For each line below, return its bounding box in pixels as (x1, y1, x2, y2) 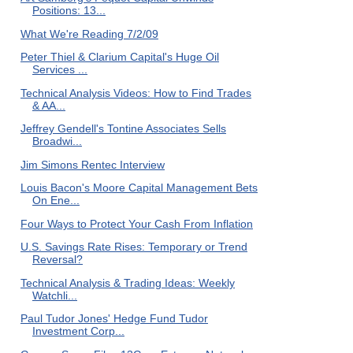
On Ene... (32, 194, 80, 206)
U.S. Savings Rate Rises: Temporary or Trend (20, 240, 247, 253)
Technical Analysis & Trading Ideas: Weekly (20, 276, 235, 289)
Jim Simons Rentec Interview (20, 158, 165, 171)
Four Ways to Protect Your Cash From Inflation (20, 217, 253, 230)
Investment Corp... (32, 325, 124, 337)
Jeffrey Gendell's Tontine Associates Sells (20, 122, 226, 135)
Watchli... (32, 288, 77, 302)
